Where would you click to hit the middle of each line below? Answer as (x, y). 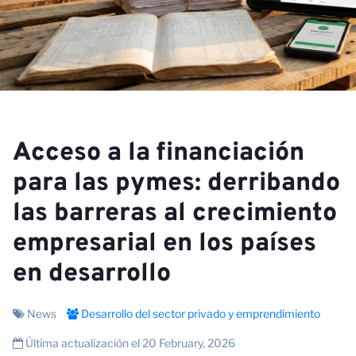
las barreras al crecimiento (175, 213)
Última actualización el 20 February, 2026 (129, 342)
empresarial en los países (164, 244)
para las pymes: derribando (176, 183)
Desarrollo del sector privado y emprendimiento (199, 313)
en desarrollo (92, 274)
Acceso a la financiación (159, 153)
